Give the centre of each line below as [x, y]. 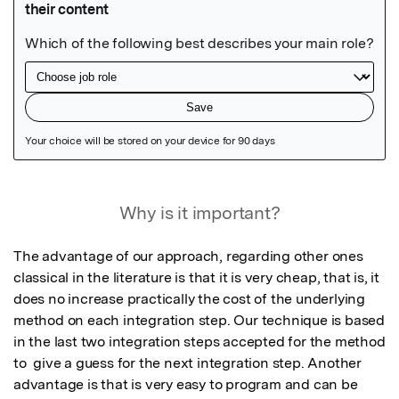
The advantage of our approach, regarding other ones [188, 256]
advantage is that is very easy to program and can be [186, 384]
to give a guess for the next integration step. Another [187, 362]
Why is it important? [199, 212]
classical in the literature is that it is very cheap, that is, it [196, 277]
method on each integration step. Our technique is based [199, 320]
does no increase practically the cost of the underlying [189, 298]
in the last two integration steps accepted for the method [199, 341]
